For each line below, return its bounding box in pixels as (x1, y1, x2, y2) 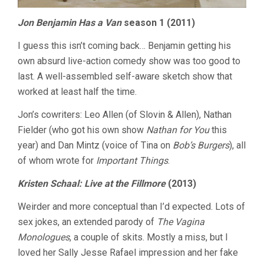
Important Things (96, 155, 168, 167)
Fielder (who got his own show (18, 124, 146, 136)
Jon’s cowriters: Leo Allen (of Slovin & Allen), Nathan (18, 109, 232, 121)
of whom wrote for (18, 155, 96, 167)
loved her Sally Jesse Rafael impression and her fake (18, 247, 238, 259)
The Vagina (157, 216, 204, 228)
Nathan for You (146, 124, 209, 136)
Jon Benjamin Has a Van (18, 17, 121, 29)
